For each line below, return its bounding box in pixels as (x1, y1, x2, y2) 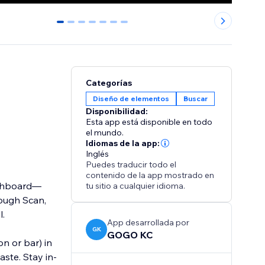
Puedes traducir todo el (86, 159, 177, 170)
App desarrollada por (107, 217, 190, 228)
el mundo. (86, 127, 124, 138)
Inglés (86, 148, 109, 160)
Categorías (86, 77, 132, 89)
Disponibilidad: (86, 106, 148, 117)
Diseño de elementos (93, 94, 170, 104)
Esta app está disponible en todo (86, 117, 213, 128)
